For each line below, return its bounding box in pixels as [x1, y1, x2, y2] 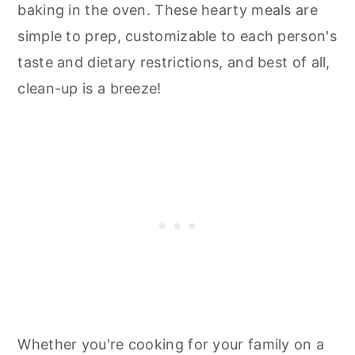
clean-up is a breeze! [17, 80, 162, 97]
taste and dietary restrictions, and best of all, [17, 54, 330, 71]
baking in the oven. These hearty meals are [17, 2, 318, 18]
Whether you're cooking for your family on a [17, 336, 325, 353]
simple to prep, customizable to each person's [17, 28, 337, 44]
